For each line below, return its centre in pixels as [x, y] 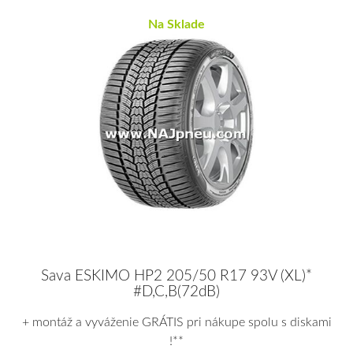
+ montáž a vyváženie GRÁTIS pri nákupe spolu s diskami [176, 323]
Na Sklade [176, 24]
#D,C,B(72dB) [176, 292]
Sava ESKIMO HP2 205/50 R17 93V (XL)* [176, 277]
